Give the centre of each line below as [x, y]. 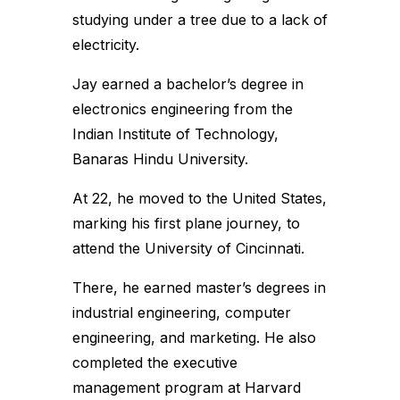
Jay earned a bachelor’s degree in [187, 84]
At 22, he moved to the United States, [199, 198]
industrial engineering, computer [181, 312]
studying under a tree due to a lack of [200, 20]
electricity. [105, 45]
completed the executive [154, 362]
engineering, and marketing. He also [194, 337]
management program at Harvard [186, 387]
